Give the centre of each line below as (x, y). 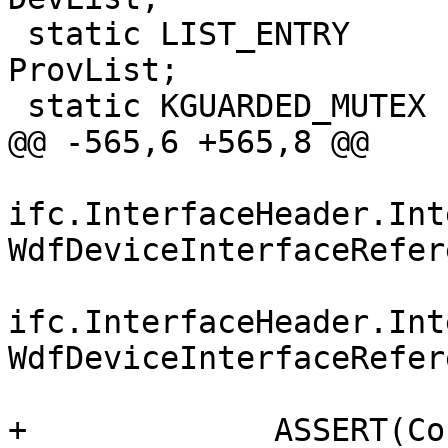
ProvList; (93, 70)
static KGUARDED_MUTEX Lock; (17, 106)
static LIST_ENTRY (17, 34)
